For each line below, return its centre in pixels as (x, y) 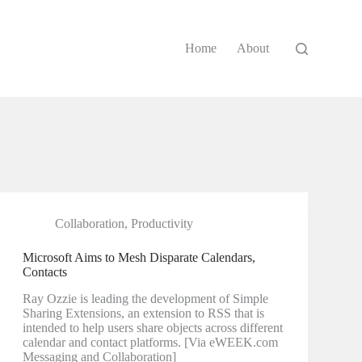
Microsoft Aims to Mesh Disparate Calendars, (139, 257)
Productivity (162, 223)
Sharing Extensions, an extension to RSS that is (143, 313)
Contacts (44, 272)
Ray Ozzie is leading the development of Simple (145, 298)
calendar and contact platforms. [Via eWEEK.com (150, 342)
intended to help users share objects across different (152, 327)
